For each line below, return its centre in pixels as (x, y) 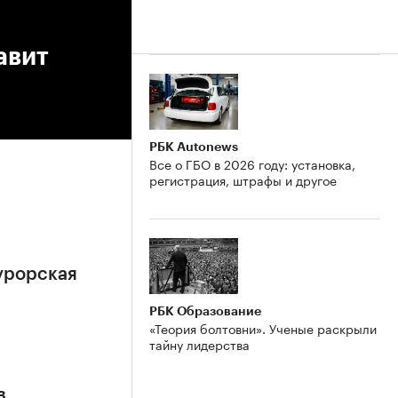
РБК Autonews (194, 146)
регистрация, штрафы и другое (243, 179)
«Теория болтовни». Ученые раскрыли (263, 327)
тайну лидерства (199, 343)
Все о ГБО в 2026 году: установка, (252, 163)
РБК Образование (205, 310)
